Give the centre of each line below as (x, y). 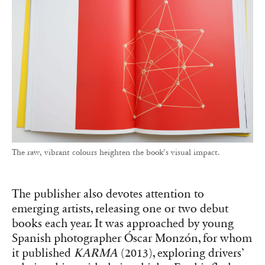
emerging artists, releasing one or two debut (120, 209)
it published (43, 253)
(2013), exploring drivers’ (181, 253)
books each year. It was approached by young (123, 224)
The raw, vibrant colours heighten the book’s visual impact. (116, 153)
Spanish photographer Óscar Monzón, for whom (132, 239)
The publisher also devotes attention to (108, 194)
